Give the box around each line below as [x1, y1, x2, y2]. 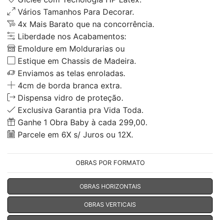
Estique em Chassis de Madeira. [15, 55, 136, 66]
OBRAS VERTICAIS [84, 200, 136, 208]
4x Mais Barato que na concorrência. [15, 19, 154, 29]
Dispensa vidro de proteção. [15, 92, 123, 103]
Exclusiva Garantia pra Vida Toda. [15, 105, 143, 115]
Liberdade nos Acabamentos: [15, 31, 126, 41]
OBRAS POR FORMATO [75, 159, 145, 167]
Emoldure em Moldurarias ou [15, 43, 125, 54]
